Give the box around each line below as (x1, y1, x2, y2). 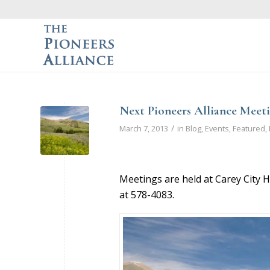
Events (205, 123, 229, 134)
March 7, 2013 (119, 123, 168, 134)
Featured (233, 123, 265, 134)
